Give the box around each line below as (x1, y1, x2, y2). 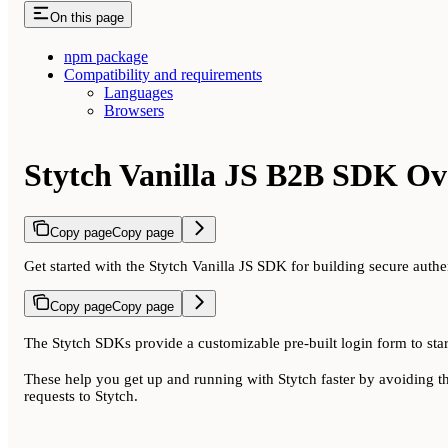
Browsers (104, 101, 164, 119)
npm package (64, 47, 148, 65)
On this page (50, 9, 124, 25)
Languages (104, 83, 173, 101)
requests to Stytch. (24, 388, 138, 405)
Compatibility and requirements (64, 65, 262, 83)
